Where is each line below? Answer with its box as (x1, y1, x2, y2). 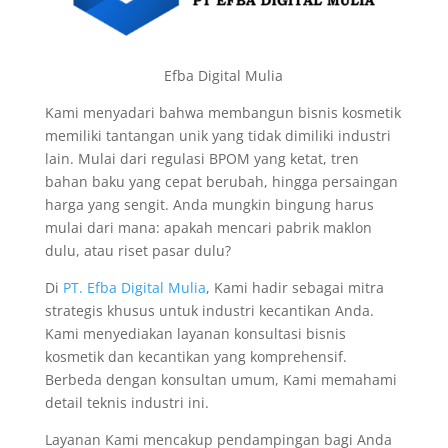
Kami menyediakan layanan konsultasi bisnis (44, 324, 346, 343)
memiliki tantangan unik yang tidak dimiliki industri (44, 126, 391, 145)
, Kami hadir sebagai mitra (205, 278, 384, 297)
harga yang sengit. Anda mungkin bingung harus (44, 195, 374, 214)
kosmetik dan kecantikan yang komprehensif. (44, 347, 347, 366)
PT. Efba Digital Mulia (62, 278, 206, 297)
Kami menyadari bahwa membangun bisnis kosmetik (44, 103, 401, 122)
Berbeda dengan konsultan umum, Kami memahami (44, 370, 397, 389)
